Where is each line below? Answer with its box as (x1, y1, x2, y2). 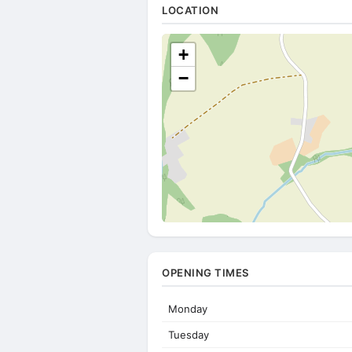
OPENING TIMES (162, 266, 250, 279)
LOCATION (162, 4, 218, 16)
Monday (168, 302, 207, 315)
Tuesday (168, 328, 209, 341)
